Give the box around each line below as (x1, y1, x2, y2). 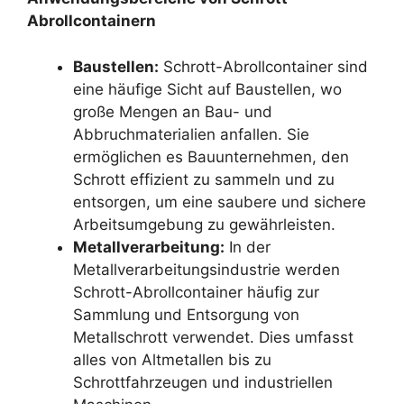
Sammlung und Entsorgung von (73, 305, 299, 324)
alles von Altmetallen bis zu (73, 350, 271, 369)
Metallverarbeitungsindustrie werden (73, 260, 340, 279)
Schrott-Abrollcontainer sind (159, 57, 368, 76)
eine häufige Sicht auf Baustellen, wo (73, 79, 342, 98)
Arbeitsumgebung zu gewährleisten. (73, 215, 335, 234)
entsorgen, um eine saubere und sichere (73, 192, 366, 211)
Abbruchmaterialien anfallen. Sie (73, 124, 309, 143)
